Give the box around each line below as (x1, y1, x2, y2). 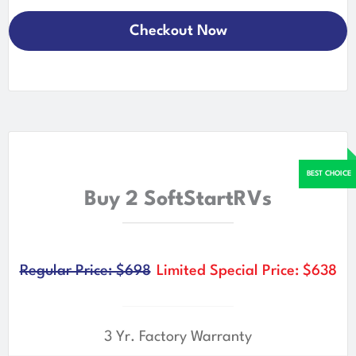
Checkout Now (129, 23, 227, 38)
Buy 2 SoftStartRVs (84, 188, 272, 210)
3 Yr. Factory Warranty (104, 329, 252, 344)
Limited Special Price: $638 (156, 263, 337, 278)
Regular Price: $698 (19, 263, 151, 278)
